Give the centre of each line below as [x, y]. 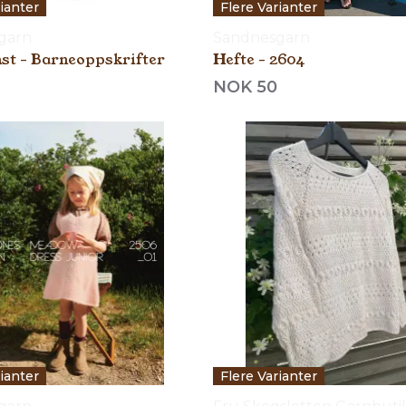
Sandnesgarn [261, 37]
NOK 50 [245, 87]
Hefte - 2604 [259, 59]
